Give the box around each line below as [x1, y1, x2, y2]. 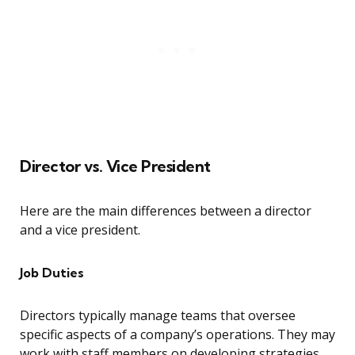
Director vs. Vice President [20, 156, 211, 177]
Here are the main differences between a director [20, 202, 311, 220]
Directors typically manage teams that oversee [20, 307, 296, 325]
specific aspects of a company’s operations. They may [20, 326, 335, 344]
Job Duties [20, 265, 84, 281]
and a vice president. [20, 221, 140, 239]
